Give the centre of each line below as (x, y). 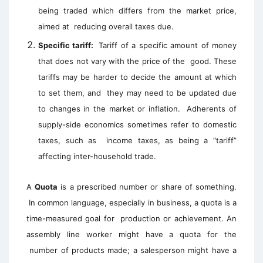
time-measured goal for (74, 218)
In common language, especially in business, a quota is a (133, 203)
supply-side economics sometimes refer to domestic (137, 124)
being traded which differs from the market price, (137, 11)
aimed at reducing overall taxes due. (106, 26)
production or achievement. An (179, 218)
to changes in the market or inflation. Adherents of (137, 109)
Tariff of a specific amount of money (168, 45)
